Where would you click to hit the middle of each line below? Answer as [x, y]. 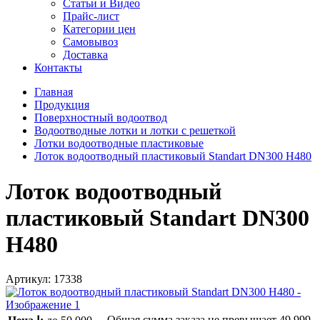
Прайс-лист [91, 16]
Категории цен [99, 29]
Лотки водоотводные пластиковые [119, 144]
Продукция [62, 105]
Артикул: [30, 279]
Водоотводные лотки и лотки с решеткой [135, 131]
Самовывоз [90, 42]
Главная [54, 92]
